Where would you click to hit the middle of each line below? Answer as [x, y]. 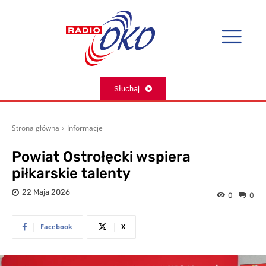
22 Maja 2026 [46, 192]
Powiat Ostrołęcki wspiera [101, 157]
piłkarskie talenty [71, 174]
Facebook [56, 227]
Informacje [85, 128]
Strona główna [36, 128]
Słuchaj [127, 88]
